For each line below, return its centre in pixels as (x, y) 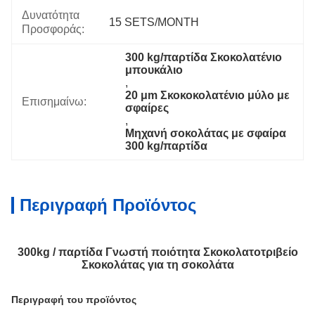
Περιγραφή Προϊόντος (108, 205)
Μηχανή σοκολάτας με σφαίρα (206, 133)
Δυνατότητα (51, 15)
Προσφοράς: (53, 29)
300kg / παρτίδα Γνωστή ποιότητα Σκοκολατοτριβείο (157, 252)
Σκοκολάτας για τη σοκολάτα (157, 265)
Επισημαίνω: (54, 102)
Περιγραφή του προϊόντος (74, 300)
